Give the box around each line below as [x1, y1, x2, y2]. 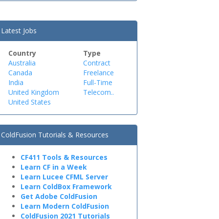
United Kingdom [8, 88, 59, 97]
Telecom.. [83, 88, 114, 97]
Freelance [83, 68, 114, 77]
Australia [8, 58, 36, 67]
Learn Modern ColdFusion [21, 201, 109, 211]
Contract [83, 58, 111, 67]
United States [8, 97, 51, 107]
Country [8, 48, 36, 58]
